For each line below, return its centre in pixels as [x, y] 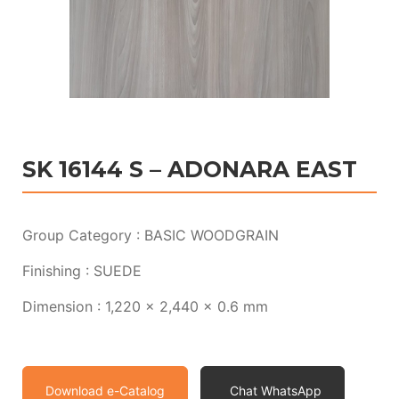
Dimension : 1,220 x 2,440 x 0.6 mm [145, 307]
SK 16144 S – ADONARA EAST [190, 170]
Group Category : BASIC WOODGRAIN [151, 236]
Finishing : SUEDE [82, 271]
